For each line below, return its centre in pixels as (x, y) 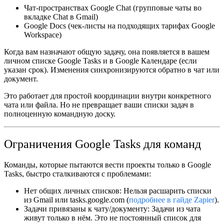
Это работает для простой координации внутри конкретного (107, 95)
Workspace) (43, 34)
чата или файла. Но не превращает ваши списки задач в (99, 104)
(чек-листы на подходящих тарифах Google (140, 25)
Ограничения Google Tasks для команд (102, 144)
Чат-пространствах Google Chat (77, 7)
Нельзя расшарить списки (166, 191)
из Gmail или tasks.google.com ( (76, 200)
